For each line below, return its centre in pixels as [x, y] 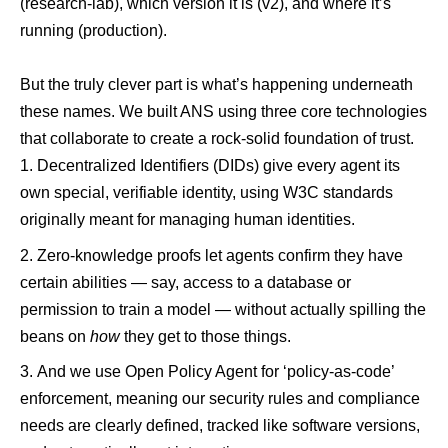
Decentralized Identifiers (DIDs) [148, 166]
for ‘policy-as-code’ [325, 372]
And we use [81, 372]
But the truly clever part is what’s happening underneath [216, 85]
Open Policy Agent [191, 372]
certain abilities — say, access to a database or [185, 282]
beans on [55, 336]
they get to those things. [205, 336]
